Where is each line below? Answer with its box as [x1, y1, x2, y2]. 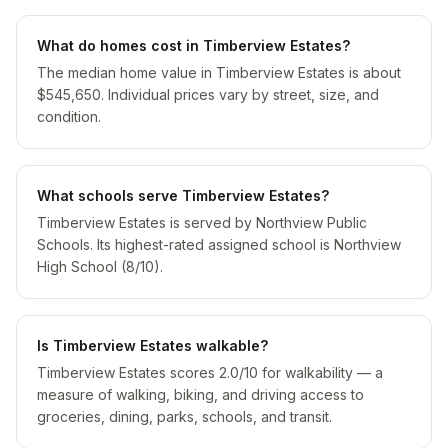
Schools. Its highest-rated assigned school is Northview [37, 236, 401, 253]
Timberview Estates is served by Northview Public [37, 214, 367, 231]
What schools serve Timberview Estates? [37, 187, 329, 204]
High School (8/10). [37, 258, 163, 275]
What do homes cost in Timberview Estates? [37, 37, 350, 54]
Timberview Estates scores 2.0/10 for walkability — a [37, 364, 383, 381]
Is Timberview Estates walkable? [37, 337, 268, 354]
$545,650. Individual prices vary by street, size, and [37, 86, 379, 103]
